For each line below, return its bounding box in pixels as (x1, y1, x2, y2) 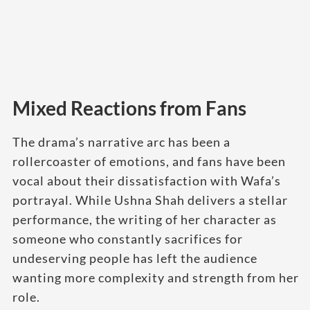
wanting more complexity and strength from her (12, 269, 299, 285)
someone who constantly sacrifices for (12, 230, 243, 246)
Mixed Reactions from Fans (12, 95, 246, 120)
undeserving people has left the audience (12, 250, 257, 266)
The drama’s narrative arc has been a (12, 134, 230, 149)
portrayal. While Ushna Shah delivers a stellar (12, 192, 288, 208)
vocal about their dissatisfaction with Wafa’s (12, 172, 281, 188)
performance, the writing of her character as (12, 211, 277, 227)
